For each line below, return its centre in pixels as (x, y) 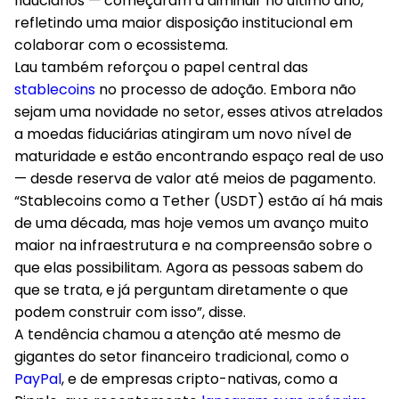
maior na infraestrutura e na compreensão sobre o (193, 245)
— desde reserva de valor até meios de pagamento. (197, 179)
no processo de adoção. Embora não (226, 90)
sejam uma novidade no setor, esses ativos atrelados (199, 112)
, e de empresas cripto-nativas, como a (199, 379)
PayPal (38, 379)
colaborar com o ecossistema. (125, 45)
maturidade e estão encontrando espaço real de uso (199, 156)
